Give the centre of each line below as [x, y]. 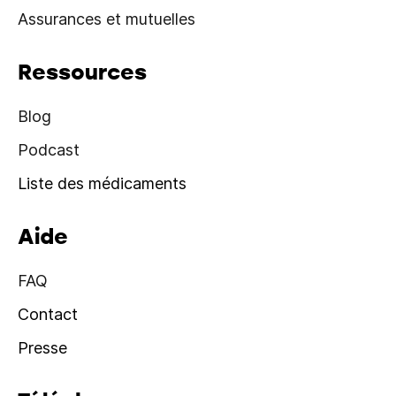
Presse [42, 348]
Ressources [82, 71]
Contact [48, 314]
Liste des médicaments [102, 183]
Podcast [49, 150]
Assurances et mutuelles [107, 19]
